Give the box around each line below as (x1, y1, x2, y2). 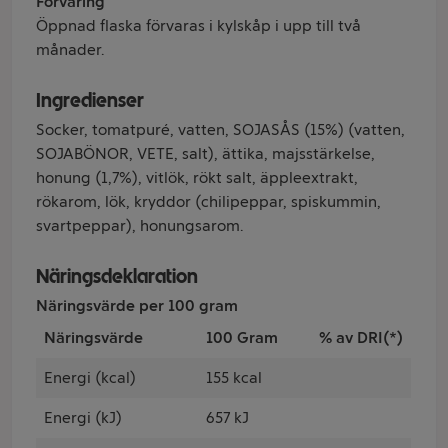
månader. (36, 40, 104, 59)
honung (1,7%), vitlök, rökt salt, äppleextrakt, (36, 168, 358, 187)
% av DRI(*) (319, 328, 403, 347)
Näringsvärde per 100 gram (36, 296, 238, 315)
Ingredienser (36, 88, 144, 112)
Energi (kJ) (44, 408, 122, 427)
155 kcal (206, 368, 262, 387)
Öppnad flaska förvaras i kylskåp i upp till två (36, 16, 361, 35)
